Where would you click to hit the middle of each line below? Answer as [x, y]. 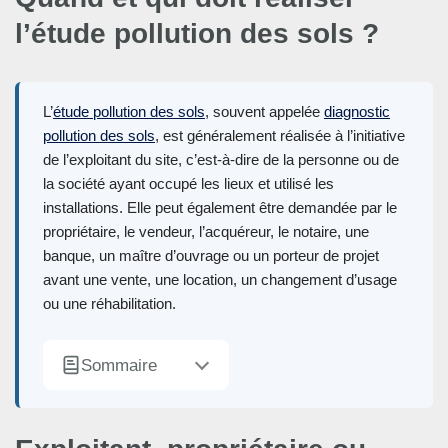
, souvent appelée [264, 112]
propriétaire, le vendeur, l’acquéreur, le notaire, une [206, 232]
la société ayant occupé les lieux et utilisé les [188, 184]
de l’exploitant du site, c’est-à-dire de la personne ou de [221, 160]
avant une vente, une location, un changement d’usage [220, 280]
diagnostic [357, 112]
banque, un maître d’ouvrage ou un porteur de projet [211, 256]
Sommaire [119, 365]
